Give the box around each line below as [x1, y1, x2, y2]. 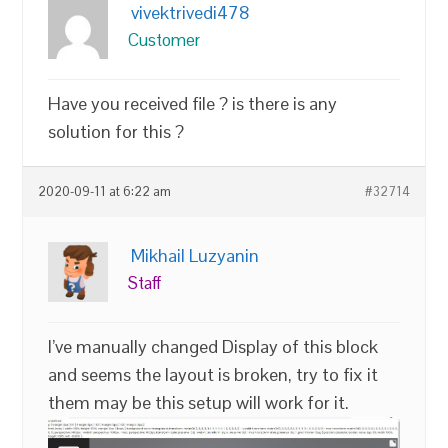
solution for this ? [48, 119, 185, 143]
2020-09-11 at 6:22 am [38, 183, 172, 200]
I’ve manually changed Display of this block [48, 334, 379, 358]
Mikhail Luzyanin [131, 243, 260, 267]
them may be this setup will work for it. [48, 390, 350, 414]
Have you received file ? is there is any [48, 91, 338, 115]
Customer [128, 28, 201, 51]
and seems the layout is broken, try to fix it [48, 362, 379, 386]
